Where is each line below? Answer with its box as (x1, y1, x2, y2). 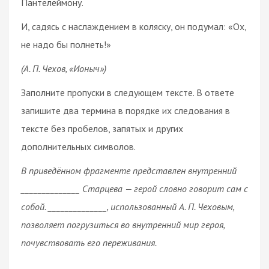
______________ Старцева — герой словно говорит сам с (21, 182, 248, 195)
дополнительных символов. (21, 140, 136, 153)
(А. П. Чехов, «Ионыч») (21, 62, 106, 74)
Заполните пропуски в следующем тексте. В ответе (21, 86, 234, 98)
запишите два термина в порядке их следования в (21, 104, 230, 116)
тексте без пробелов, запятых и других (21, 122, 183, 134)
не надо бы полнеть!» (21, 38, 111, 50)
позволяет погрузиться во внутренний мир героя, (21, 218, 225, 231)
